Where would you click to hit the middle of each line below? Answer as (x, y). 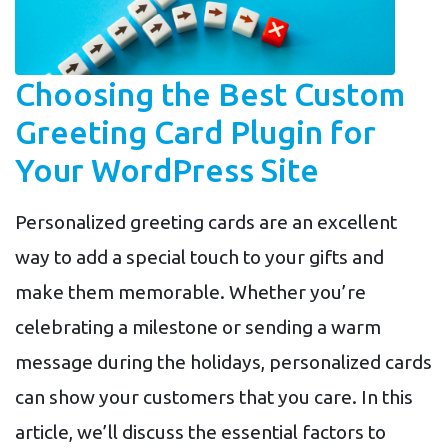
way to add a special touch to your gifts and (199, 256)
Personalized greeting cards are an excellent (206, 221)
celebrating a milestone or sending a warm (198, 326)
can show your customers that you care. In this (214, 396)
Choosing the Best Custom (210, 93)
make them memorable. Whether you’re (190, 291)
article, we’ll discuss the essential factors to (200, 431)
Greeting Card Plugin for (195, 131)
